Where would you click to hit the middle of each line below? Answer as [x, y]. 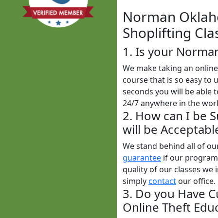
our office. [196, 181]
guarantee [142, 158]
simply [136, 181]
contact [162, 181]
